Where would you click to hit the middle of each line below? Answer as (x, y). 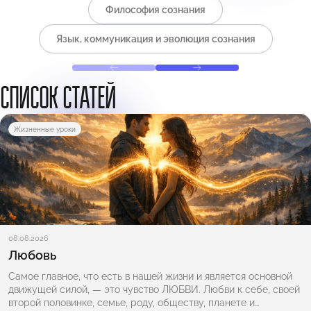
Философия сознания (155, 10)
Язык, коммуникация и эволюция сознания (155, 39)
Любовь (32, 255)
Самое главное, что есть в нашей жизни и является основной (150, 276)
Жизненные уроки (45, 129)
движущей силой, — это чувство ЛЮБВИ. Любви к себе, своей (154, 289)
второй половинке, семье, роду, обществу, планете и (132, 302)
